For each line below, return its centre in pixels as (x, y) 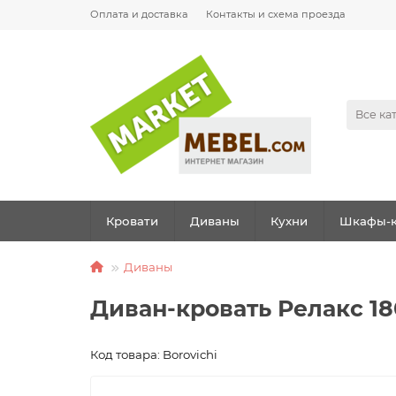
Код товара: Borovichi (154, 354)
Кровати (132, 221)
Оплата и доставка (139, 14)
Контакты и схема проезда (276, 14)
